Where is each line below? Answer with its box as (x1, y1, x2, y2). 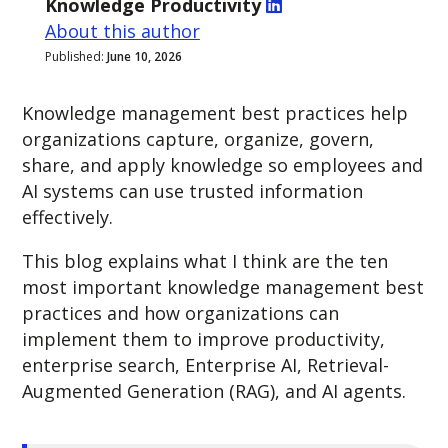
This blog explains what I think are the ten (22, 249, 389, 273)
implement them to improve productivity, (22, 327, 386, 351)
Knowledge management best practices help (22, 101, 409, 125)
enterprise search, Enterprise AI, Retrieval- (22, 353, 390, 377)
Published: (44, 48, 107, 65)
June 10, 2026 (106, 48, 182, 65)
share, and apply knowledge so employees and (22, 153, 424, 177)
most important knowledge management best (22, 275, 425, 299)
